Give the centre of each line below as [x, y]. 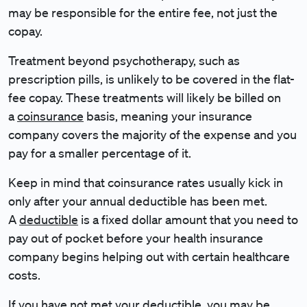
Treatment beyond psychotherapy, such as [124, 60]
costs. [26, 275]
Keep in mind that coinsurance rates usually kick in [146, 182]
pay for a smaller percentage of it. [100, 153]
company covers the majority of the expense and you [152, 134]
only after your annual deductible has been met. [138, 201]
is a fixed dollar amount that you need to [188, 219]
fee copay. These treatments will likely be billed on [145, 97]
